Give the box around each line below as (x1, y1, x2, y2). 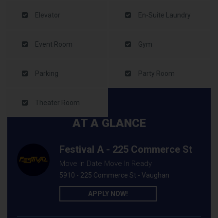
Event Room (35, 40, 73, 48)
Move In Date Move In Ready (59, 159, 152, 168)
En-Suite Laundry (138, 11, 191, 19)
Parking (35, 70, 58, 77)
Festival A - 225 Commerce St (59, 144, 192, 155)
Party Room (138, 70, 175, 77)
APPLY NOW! (88, 190, 128, 198)
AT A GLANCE (72, 116, 146, 130)
